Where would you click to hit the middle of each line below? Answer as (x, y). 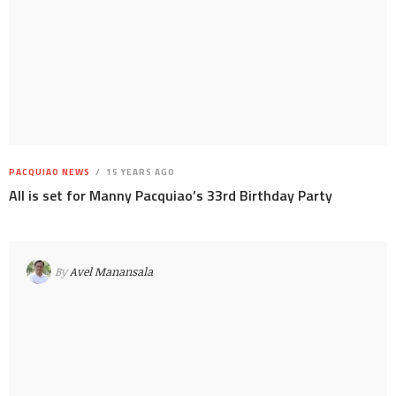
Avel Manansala (111, 271)
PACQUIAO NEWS (49, 172)
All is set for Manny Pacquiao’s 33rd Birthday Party (171, 196)
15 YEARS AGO (139, 172)
